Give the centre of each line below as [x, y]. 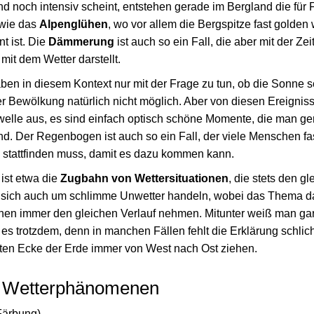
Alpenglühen [74, 24]
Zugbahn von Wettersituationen [144, 178]
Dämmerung [81, 42]
